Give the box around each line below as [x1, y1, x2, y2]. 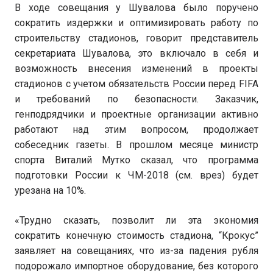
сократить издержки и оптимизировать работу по [15, 17, 258, 29]
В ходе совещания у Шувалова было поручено [15, 2, 258, 13]
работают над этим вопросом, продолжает [15, 124, 258, 135]
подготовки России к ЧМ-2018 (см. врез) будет [15, 169, 258, 181]
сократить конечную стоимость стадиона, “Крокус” [15, 230, 258, 241]
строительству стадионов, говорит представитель [15, 32, 258, 44]
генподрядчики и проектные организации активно [15, 108, 258, 120]
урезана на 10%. [15, 185, 86, 196]
